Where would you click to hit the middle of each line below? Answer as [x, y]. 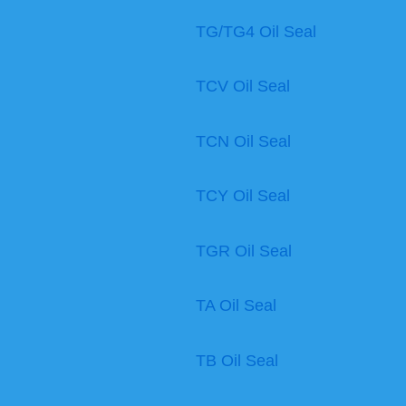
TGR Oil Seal [244, 251]
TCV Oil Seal [243, 87]
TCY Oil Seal [243, 196]
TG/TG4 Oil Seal [256, 31]
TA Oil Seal [236, 306]
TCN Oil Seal [243, 141]
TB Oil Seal [237, 360]
